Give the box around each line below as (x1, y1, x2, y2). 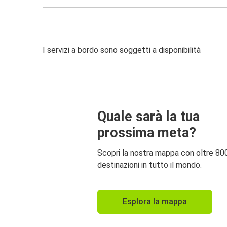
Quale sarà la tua (97, 108, 200, 125)
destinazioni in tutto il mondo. (97, 160, 202, 170)
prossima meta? (97, 124, 196, 141)
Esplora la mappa (123, 196, 187, 206)
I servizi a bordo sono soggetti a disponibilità (43, 45, 201, 55)
